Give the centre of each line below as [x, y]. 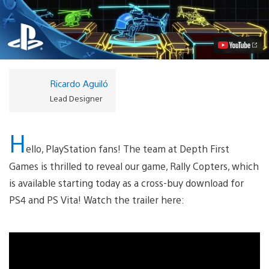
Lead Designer [76, 98]
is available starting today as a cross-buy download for [126, 183]
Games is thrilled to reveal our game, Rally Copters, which [134, 166]
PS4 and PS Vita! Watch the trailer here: [97, 199]
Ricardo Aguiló [79, 83]
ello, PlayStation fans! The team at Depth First [128, 148]
